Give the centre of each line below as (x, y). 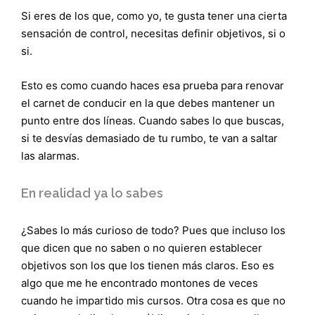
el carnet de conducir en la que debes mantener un (148, 103)
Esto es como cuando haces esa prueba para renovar (153, 85)
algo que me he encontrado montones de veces (140, 283)
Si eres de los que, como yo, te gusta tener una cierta (154, 15)
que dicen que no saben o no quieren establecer (142, 247)
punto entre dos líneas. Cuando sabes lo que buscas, (153, 120)
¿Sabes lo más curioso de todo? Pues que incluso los (153, 230)
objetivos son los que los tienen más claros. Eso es (148, 265)
